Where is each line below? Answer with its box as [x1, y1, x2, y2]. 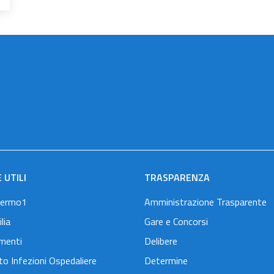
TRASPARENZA [144, 169, 210, 185]
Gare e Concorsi [144, 213, 208, 229]
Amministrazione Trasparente [144, 194, 267, 209]
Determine [144, 253, 188, 268]
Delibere [144, 233, 177, 248]
